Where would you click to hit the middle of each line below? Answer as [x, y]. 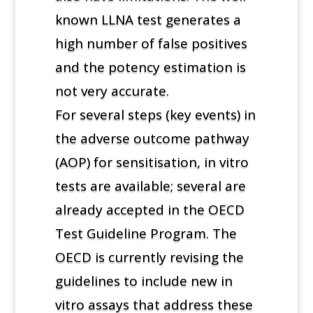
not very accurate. [112, 90]
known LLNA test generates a [148, 19]
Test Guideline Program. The [146, 233]
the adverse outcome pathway [152, 138]
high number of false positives [151, 43]
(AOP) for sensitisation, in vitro [152, 162]
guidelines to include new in [144, 281]
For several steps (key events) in [155, 114]
